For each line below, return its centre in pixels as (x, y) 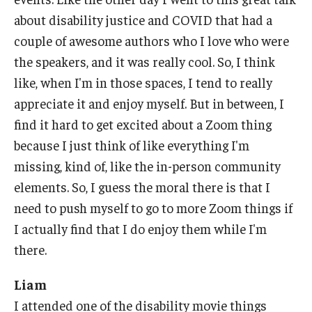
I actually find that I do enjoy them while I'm (140, 229)
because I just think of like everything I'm (132, 145)
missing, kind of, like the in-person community (147, 166)
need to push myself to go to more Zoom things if (153, 208)
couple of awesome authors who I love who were (151, 41)
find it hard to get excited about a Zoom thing (143, 124)
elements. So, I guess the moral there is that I (142, 187)
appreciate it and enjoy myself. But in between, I (149, 103)
